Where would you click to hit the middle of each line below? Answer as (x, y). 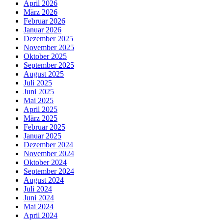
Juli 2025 (38, 82)
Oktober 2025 (45, 56)
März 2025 (41, 118)
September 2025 (49, 65)
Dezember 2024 (48, 144)
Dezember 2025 (48, 38)
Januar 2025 (42, 136)
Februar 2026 (44, 21)
